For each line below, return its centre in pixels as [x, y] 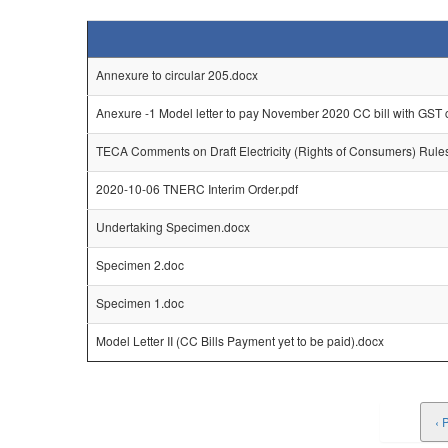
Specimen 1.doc [140, 302]
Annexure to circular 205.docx [177, 74]
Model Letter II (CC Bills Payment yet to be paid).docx [240, 340]
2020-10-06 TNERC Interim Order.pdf [197, 188]
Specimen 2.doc [140, 264]
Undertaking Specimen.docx [173, 226]
